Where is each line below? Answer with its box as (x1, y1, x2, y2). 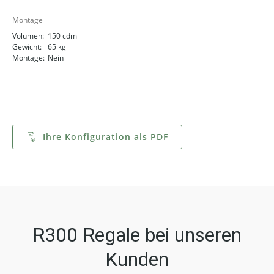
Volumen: (12, 30, 44, 41)
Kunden (105, 247, 169, 271)
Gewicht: (12, 41, 42, 52)
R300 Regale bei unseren (32, 223, 242, 246)
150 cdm (48, 30, 77, 41)
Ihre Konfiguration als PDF (40, 130, 168, 143)
